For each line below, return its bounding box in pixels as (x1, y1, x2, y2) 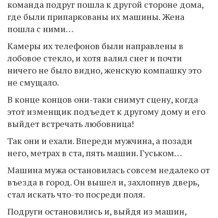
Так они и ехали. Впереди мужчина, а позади (7, 134, 192, 146)
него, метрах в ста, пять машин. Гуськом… (7, 146, 182, 159)
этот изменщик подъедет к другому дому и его (7, 105, 205, 117)
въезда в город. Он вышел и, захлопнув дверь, (7, 176, 199, 188)
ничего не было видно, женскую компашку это (7, 64, 201, 76)
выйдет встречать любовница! (7, 117, 134, 129)
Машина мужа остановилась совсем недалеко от (7, 163, 210, 176)
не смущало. (7, 76, 59, 88)
